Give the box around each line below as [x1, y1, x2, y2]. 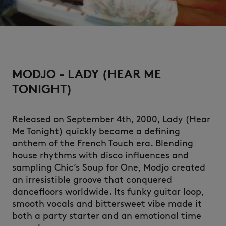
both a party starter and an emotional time [12, 210, 201, 221]
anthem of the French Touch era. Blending [12, 138, 193, 149]
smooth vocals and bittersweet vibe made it [12, 198, 202, 209]
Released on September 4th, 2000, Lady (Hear [12, 114, 210, 125]
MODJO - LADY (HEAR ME [12, 67, 161, 81]
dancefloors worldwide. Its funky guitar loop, [12, 186, 204, 197]
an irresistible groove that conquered [12, 174, 172, 185]
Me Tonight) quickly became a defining [12, 126, 180, 137]
